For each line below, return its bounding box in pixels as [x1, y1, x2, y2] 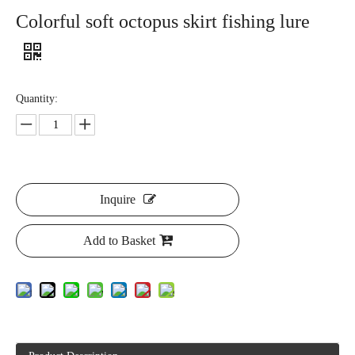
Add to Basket [82, 233, 155, 247]
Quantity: [16, 92, 58, 105]
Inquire [99, 192, 136, 206]
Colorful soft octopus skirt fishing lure [16, 10, 310, 32]
